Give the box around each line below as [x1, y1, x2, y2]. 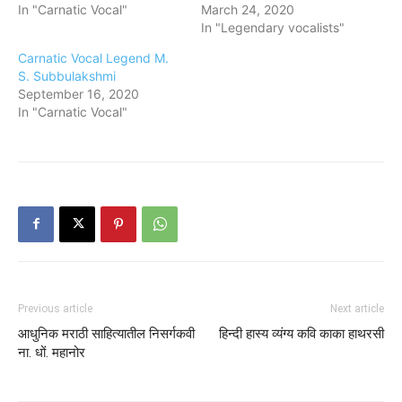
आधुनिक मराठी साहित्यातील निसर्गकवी [18, 325, 195, 342]
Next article [330, 301, 384, 315]
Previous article [18, 301, 92, 315]
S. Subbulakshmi [18, 67, 116, 83]
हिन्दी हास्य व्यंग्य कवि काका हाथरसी [219, 325, 384, 342]
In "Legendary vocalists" [201, 19, 345, 35]
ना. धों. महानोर [18, 344, 85, 361]
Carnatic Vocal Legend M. [18, 49, 169, 66]
